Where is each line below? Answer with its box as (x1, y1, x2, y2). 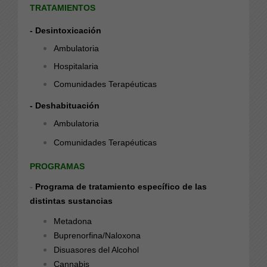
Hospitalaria (54, 61, 98, 71)
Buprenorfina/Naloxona (54, 230, 141, 240)
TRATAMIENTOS (30, 2, 95, 13)
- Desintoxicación (30, 25, 101, 35)
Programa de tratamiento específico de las (35, 181, 207, 191)
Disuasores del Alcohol (54, 244, 139, 254)
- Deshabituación (30, 100, 100, 110)
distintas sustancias (30, 195, 113, 206)
